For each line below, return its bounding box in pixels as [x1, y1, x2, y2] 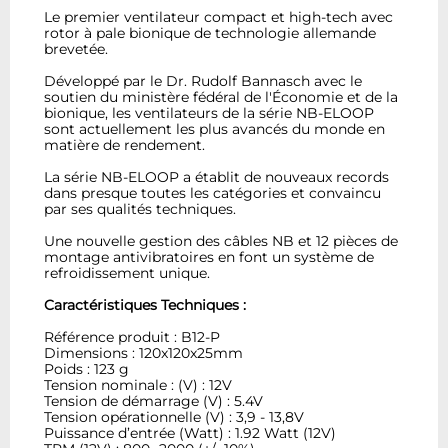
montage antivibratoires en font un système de [44, 247, 375, 266]
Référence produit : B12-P [44, 327, 221, 346]
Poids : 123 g [44, 359, 130, 378]
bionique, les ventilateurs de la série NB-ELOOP [44, 103, 375, 122]
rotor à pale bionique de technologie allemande [44, 23, 377, 42]
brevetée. [44, 39, 109, 58]
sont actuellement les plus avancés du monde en [44, 119, 386, 138]
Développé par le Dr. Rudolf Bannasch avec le [44, 71, 363, 90]
